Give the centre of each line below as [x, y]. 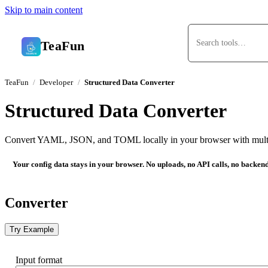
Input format [39, 260]
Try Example [32, 229]
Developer [57, 82]
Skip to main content [44, 10]
